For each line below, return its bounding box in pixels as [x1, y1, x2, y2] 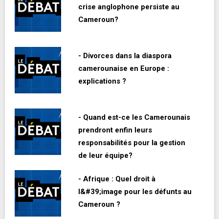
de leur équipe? [78, 151, 132, 160]
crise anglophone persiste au [78, 2, 179, 12]
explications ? [78, 77, 126, 86]
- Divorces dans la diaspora [78, 51, 172, 61]
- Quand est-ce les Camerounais [78, 113, 190, 122]
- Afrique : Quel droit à [78, 175, 157, 184]
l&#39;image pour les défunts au [78, 187, 192, 197]
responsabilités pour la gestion [78, 138, 185, 148]
